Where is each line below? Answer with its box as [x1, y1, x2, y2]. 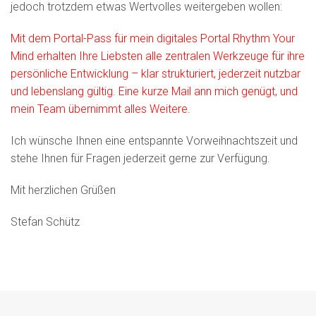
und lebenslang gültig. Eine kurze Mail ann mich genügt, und [11, 85, 298, 99]
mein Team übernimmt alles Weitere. [11, 102, 190, 116]
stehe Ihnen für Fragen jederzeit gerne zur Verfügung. [11, 152, 270, 166]
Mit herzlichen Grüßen [11, 183, 116, 197]
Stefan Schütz [11, 215, 80, 229]
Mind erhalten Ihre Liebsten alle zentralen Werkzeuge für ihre [11, 49, 305, 63]
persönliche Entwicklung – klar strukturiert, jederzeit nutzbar [11, 67, 300, 81]
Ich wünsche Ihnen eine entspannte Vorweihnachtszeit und [11, 134, 298, 148]
